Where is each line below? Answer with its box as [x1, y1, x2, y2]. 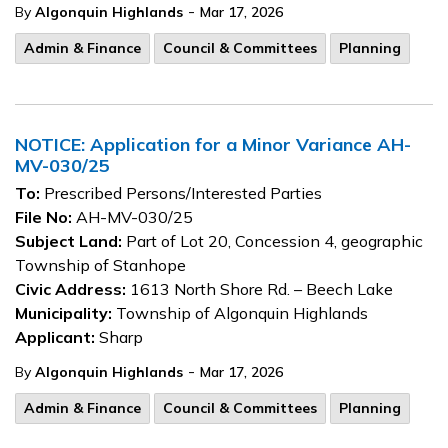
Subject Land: [15, 231, 122, 251]
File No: [15, 207, 72, 227]
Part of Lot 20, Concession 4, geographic [122, 231, 423, 251]
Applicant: [15, 327, 95, 347]
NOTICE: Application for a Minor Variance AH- [15, 133, 411, 156]
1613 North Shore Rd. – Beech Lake [130, 279, 393, 299]
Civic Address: [15, 279, 130, 299]
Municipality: [15, 303, 112, 323]
